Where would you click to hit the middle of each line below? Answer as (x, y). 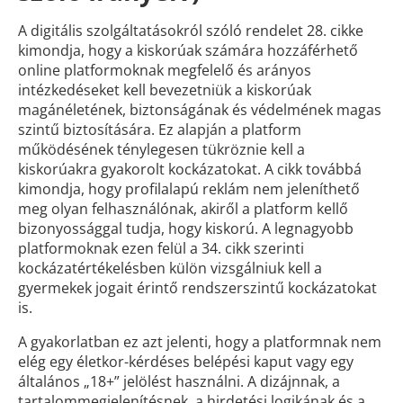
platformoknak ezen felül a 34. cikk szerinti (161, 248)
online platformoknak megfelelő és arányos (165, 70)
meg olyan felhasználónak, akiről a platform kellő (183, 209)
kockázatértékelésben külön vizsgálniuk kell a (170, 268)
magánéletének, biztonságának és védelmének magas (200, 110)
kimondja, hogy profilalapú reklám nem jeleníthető (189, 189)
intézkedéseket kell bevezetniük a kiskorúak (165, 90)
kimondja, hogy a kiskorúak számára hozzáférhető (188, 50)
